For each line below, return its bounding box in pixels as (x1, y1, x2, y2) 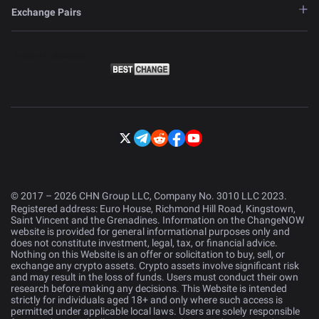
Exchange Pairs (11, 6, 81, 19)
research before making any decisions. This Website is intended (11, 283, 287, 295)
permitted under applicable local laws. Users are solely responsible (11, 305, 300, 318)
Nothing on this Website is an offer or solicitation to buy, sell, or (11, 249, 285, 261)
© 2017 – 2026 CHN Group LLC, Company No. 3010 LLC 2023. (11, 190, 287, 202)
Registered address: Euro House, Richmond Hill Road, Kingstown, (11, 203, 296, 215)
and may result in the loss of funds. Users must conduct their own (11, 271, 298, 283)
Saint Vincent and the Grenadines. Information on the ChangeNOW (11, 214, 304, 226)
